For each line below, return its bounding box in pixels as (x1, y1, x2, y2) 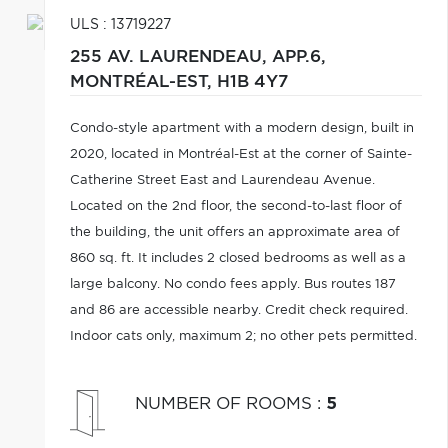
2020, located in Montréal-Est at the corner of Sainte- (69, 148, 412, 161)
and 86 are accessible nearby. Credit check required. (69, 304, 408, 317)
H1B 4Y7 (216, 74, 288, 90)
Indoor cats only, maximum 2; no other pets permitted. (69, 330, 417, 343)
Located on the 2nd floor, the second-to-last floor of (69, 200, 402, 213)
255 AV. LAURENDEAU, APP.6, (69, 49, 326, 65)
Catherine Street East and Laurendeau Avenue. (69, 174, 375, 187)
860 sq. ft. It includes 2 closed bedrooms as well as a (69, 252, 406, 265)
